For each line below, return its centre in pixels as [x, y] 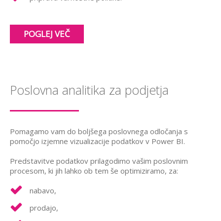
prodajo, [44, 207]
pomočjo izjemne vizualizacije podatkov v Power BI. [97, 141]
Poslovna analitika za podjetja [89, 90]
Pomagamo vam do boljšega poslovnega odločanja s [99, 131]
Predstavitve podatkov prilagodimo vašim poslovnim [99, 161]
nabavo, [43, 190]
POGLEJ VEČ [47, 34]
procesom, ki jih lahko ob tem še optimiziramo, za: [94, 170]
